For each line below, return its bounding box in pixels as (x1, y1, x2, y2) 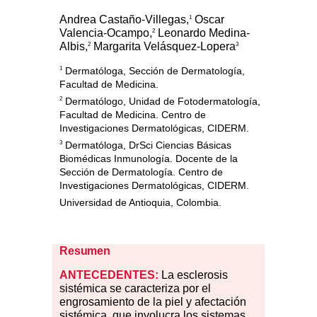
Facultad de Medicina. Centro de (59, 109, 206, 121)
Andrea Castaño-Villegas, (59, 13, 189, 26)
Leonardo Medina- (155, 27, 250, 40)
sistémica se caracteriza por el (59, 282, 211, 295)
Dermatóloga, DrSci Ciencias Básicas (62, 139, 231, 151)
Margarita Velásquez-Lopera (91, 40, 236, 53)
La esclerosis (158, 269, 228, 282)
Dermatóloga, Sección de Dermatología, (62, 65, 245, 77)
